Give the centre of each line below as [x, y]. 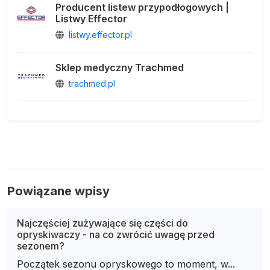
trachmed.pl [92, 83]
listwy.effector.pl [100, 34]
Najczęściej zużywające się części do [102, 223]
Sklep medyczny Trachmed [120, 67]
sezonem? [41, 246]
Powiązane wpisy [58, 191]
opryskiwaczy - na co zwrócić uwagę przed [116, 234]
